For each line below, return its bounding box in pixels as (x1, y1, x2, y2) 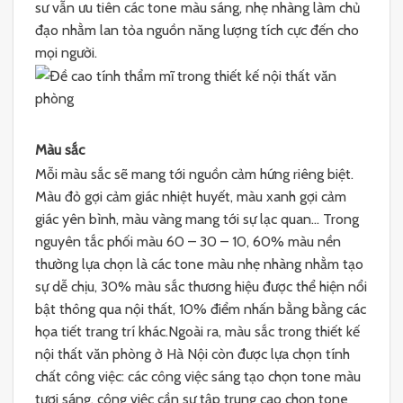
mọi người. (35, 43, 97, 61)
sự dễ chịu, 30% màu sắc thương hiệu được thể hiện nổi (35, 277, 367, 295)
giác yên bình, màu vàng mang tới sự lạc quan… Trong (35, 210, 359, 228)
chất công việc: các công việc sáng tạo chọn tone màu (35, 367, 361, 385)
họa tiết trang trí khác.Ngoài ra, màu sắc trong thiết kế (35, 322, 360, 340)
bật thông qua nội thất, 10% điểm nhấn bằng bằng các (35, 300, 366, 318)
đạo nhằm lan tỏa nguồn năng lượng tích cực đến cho (35, 21, 359, 39)
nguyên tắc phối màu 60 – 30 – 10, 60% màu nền (35, 232, 341, 250)
